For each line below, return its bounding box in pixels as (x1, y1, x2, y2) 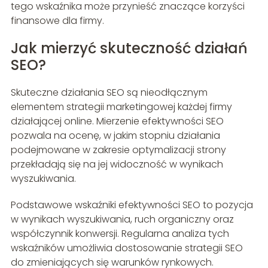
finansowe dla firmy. (10, 14, 104, 28)
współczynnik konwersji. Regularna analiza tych (10, 227, 229, 241)
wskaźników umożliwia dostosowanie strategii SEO (10, 241, 243, 255)
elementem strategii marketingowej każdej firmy (10, 100, 232, 114)
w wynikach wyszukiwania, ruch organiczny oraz (10, 212, 234, 227)
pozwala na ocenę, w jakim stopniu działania (10, 129, 220, 143)
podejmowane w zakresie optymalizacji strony (10, 143, 226, 157)
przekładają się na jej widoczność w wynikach (10, 157, 223, 172)
